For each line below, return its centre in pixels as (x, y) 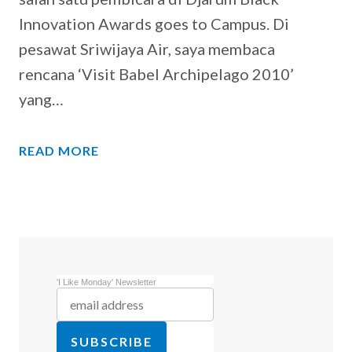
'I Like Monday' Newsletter (106, 282)
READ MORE (59, 150)
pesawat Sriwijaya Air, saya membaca (147, 49)
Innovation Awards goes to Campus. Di (154, 24)
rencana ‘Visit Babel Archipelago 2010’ (156, 74)
